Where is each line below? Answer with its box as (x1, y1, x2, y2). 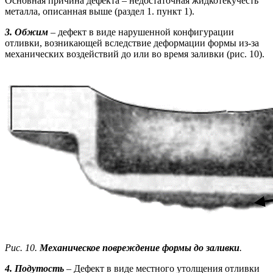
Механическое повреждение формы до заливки (40, 243, 239, 253)
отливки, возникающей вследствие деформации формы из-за (5, 38, 259, 49)
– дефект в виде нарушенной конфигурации (48, 27, 234, 38)
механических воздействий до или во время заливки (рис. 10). (5, 49, 264, 60)
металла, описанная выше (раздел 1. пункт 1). (5, 6, 194, 17)
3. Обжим (5, 27, 48, 38)
